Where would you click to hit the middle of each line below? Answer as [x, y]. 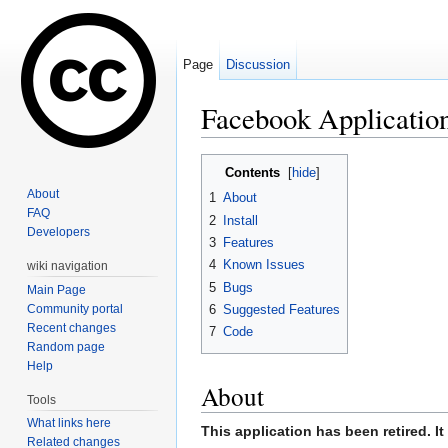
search [354, 145]
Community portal [75, 308]
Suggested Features [281, 310]
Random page [66, 346]
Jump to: [230, 145]
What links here [69, 423]
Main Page [57, 289]
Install [240, 220]
